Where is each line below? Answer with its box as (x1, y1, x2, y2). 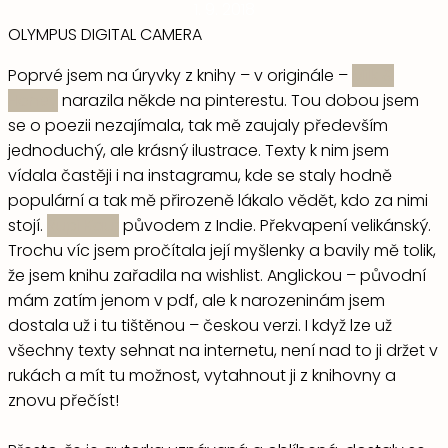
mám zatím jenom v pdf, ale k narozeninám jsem (8, 288, 385, 312)
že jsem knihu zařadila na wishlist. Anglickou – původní (8, 263, 426, 287)
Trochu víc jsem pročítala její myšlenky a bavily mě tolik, (8, 238, 436, 262)
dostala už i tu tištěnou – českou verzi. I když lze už (8, 313, 392, 337)
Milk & (352, 63, 394, 87)
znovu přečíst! (8, 388, 119, 412)
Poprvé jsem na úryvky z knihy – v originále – (8, 63, 352, 87)
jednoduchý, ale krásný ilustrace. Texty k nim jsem (8, 138, 389, 162)
